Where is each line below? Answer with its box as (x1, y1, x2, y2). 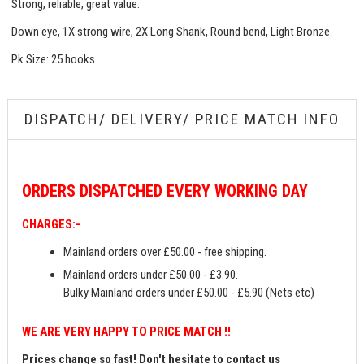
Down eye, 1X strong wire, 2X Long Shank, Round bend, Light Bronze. (11, 24, 336, 40)
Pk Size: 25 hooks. (11, 52, 98, 67)
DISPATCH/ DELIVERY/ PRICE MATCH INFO (24, 110, 340, 129)
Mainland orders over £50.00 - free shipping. (63, 244, 267, 259)
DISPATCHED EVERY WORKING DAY (80, 180, 309, 201)
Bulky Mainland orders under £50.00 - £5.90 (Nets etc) (63, 284, 315, 300)
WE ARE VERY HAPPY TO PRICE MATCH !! (22, 323, 232, 339)
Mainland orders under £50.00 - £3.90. (63, 266, 239, 282)
